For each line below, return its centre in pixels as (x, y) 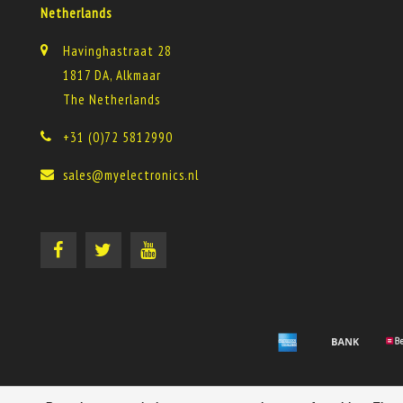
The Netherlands (112, 99)
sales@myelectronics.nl (131, 175)
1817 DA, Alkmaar (112, 75)
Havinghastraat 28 (117, 51)
